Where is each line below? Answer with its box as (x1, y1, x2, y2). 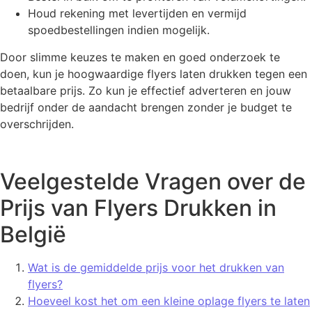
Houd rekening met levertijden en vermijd (28, 6, 247, 21)
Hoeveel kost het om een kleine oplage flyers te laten (28, 294, 310, 309)
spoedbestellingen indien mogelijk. (28, 23, 210, 38)
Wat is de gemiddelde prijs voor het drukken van (28, 260, 284, 275)
